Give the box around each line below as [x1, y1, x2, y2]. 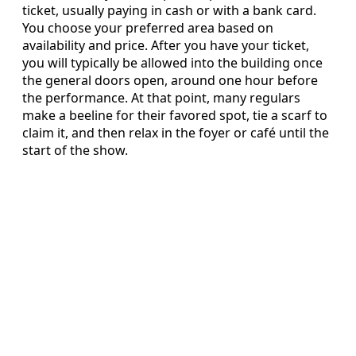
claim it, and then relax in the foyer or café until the [22, 123, 329, 141]
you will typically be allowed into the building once [22, 53, 323, 72]
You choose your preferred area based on [22, 18, 273, 37]
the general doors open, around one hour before [22, 71, 318, 89]
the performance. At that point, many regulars [22, 88, 300, 106]
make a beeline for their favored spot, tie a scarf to [22, 106, 327, 124]
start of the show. [22, 141, 128, 159]
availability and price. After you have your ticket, [22, 36, 309, 54]
